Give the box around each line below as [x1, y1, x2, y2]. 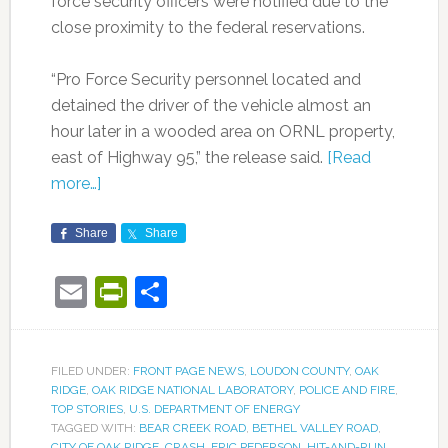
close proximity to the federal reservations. [50, 17, 365, 37]
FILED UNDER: [50, 363, 133, 378]
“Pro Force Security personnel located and [50, 69, 361, 89]
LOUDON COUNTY [249, 363, 349, 378]
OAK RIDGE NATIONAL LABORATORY [91, 382, 293, 397]
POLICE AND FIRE [298, 382, 395, 397]
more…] [50, 173, 101, 193]
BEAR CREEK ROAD [138, 420, 246, 435]
